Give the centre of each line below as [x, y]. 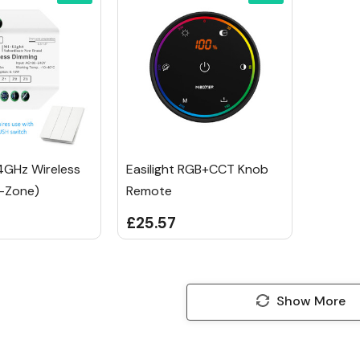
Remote [149, 190]
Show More [311, 301]
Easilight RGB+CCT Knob [197, 169]
